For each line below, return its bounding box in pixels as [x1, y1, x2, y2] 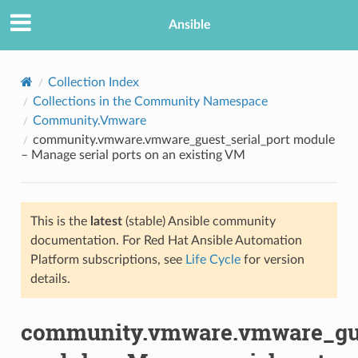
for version [240, 253, 304, 266]
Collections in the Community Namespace [32, 94, 268, 108]
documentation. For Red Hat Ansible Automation [30, 233, 302, 247]
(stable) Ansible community [121, 214, 276, 228]
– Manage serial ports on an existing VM [20, 148, 245, 161]
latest [89, 214, 122, 228]
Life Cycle [185, 253, 241, 266]
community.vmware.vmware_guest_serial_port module [32, 133, 335, 146]
